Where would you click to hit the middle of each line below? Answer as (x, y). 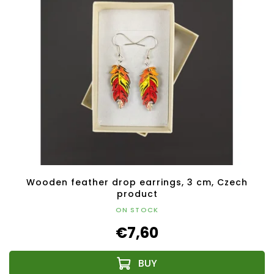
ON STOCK (137, 210)
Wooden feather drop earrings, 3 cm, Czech (137, 183)
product (137, 194)
